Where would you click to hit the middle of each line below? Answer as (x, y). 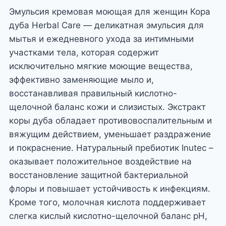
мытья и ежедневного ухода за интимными (101, 39)
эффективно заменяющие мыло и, (81, 79)
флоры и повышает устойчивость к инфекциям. (110, 188)
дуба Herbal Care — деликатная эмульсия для (106, 25)
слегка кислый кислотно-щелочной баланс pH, (108, 216)
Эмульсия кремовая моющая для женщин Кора (110, 11)
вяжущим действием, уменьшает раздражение (110, 134)
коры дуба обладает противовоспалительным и (110, 120)
